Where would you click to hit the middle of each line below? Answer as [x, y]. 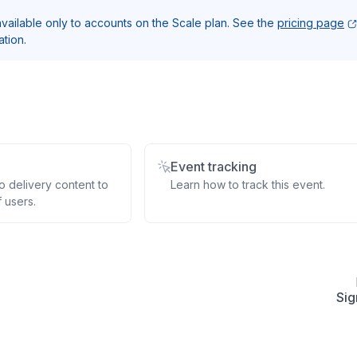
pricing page [311, 23]
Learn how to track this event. [248, 184]
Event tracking [214, 167]
